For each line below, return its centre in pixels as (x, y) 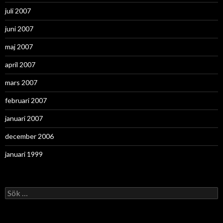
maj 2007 (19, 47)
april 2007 (20, 65)
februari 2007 (26, 101)
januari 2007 (24, 118)
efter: (13, 200)
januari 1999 (24, 154)
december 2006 (29, 136)
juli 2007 (18, 11)
